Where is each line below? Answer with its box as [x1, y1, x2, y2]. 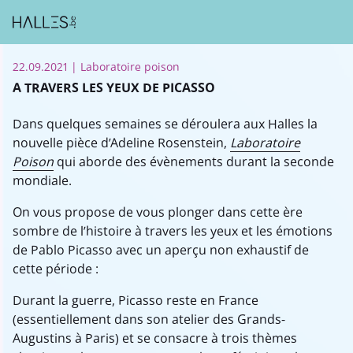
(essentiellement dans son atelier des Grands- [13, 310, 285, 328]
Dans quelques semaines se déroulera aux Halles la [13, 115, 318, 132]
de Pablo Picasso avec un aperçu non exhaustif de [13, 241, 309, 258]
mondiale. [13, 172, 72, 189]
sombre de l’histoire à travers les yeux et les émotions [13, 222, 333, 240]
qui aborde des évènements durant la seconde [54, 153, 334, 170]
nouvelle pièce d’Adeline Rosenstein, [13, 134, 230, 151]
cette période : [13, 260, 98, 277]
